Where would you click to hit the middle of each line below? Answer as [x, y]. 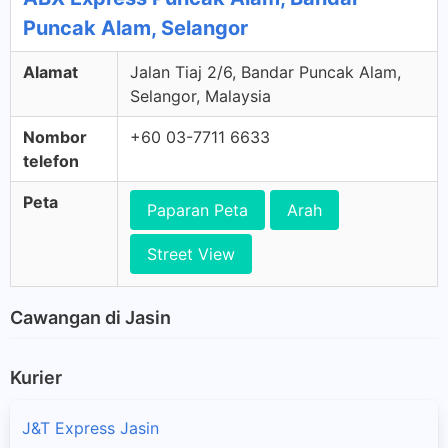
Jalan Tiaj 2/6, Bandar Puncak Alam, [265, 72]
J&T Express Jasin [90, 427]
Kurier [36, 377]
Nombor [55, 137]
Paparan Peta [197, 210]
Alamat [50, 72]
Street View [191, 254]
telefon [51, 161]
